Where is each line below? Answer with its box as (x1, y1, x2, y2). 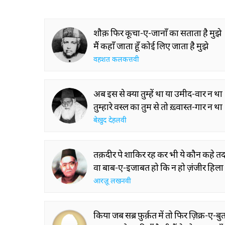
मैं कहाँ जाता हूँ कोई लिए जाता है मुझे (93, 40, 208, 51)
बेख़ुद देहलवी (93, 116, 127, 126)
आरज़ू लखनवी (93, 177, 131, 186)
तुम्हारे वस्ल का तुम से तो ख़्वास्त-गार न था (93, 101, 222, 112)
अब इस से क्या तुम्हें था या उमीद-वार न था (93, 88, 222, 99)
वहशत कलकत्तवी (93, 55, 139, 65)
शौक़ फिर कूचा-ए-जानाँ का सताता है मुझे (93, 27, 221, 38)
